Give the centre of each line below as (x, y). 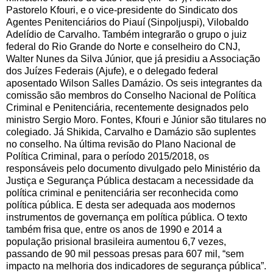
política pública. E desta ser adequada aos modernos (121, 205)
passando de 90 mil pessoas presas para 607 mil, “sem (125, 254)
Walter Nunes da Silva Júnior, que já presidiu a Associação (133, 59)
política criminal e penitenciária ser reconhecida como (122, 193)
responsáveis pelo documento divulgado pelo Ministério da (133, 169)
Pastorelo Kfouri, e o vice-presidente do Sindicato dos (122, 10)
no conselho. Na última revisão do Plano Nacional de (121, 144)
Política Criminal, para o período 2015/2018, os (108, 157)
